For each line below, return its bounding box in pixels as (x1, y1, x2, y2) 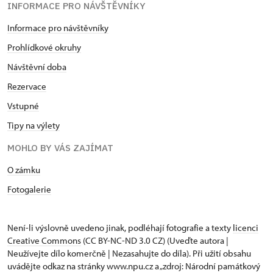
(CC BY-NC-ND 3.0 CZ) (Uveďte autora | (81, 235, 229, 246)
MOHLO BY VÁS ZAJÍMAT (7, 142, 113, 154)
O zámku (7, 164, 40, 175)
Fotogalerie (7, 183, 51, 195)
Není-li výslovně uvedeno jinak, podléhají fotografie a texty (7, 222, 233, 233)
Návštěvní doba (7, 61, 66, 73)
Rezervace (7, 80, 46, 92)
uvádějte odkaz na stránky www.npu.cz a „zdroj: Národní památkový (7, 260, 260, 272)
